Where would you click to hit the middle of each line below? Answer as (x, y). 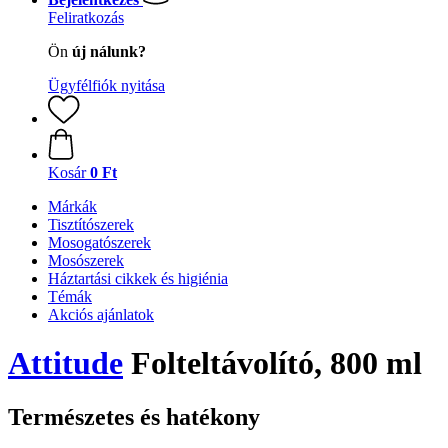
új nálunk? (109, 51)
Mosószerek (86, 260)
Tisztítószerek (91, 224)
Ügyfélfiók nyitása (106, 85)
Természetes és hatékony (134, 416)
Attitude (65, 363)
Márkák (72, 206)
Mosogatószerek (99, 242)
